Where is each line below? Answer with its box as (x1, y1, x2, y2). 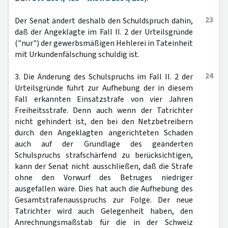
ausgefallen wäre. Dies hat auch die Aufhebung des (15, 183, 193, 194)
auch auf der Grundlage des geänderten (15, 138, 193, 150)
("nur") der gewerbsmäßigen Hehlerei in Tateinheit (15, 38, 193, 49)
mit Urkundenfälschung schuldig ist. (15, 49, 139, 60)
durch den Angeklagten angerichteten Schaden (15, 127, 193, 138)
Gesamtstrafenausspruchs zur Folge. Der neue (15, 194, 193, 206)
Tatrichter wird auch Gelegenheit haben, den (15, 206, 193, 217)
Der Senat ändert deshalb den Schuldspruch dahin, (15, 15, 193, 26)
